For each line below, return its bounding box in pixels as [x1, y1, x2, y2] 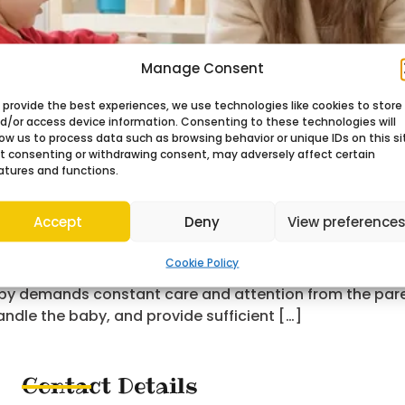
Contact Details [21, 370, 198, 400]
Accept [33, 212, 82, 231]
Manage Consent [140, 58, 264, 78]
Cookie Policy [165, 254, 240, 270]
